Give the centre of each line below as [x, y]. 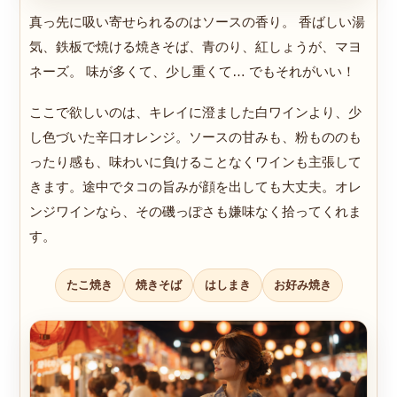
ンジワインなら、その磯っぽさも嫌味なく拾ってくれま [195, 211]
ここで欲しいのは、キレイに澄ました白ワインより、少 [195, 112]
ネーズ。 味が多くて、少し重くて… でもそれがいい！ [192, 71]
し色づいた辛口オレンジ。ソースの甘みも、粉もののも [195, 136]
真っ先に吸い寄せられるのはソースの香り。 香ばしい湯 [197, 21]
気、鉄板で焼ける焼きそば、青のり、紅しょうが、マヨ [195, 46]
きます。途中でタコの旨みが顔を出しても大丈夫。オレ [195, 186]
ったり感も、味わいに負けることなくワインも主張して [195, 161]
